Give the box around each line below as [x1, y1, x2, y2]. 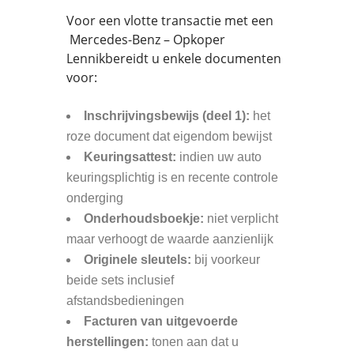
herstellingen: [66, 335, 149, 348]
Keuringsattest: [84, 150, 176, 164]
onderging [66, 191, 123, 205]
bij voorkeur [191, 253, 260, 266]
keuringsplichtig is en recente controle [66, 171, 278, 184]
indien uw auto [176, 150, 262, 164]
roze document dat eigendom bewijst [66, 130, 272, 143]
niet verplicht [204, 212, 278, 225]
